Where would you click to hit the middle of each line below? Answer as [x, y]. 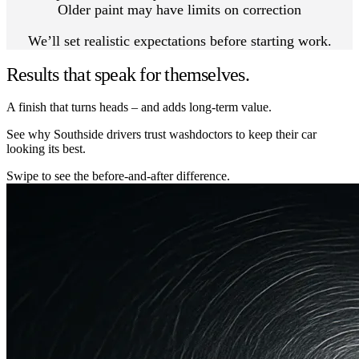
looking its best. [46, 149]
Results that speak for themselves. [128, 75]
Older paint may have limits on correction [179, 10]
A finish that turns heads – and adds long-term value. [139, 107]
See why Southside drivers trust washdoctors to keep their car [161, 135]
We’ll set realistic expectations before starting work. [179, 41]
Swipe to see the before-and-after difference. [118, 176]
